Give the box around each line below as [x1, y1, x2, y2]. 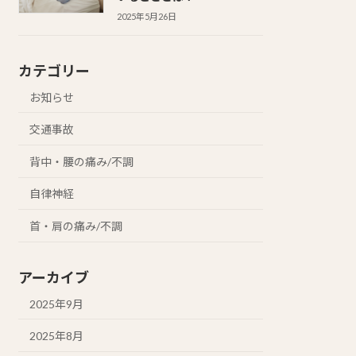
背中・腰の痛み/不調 [29, 154, 134, 168]
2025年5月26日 [116, 10, 176, 21]
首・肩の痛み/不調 [29, 219, 123, 233]
